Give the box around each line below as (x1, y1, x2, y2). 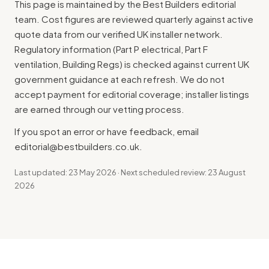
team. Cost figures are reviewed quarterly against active (14, 13, 253, 25)
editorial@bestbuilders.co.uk (14, 141, 139, 153)
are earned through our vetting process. (14, 103, 184, 115)
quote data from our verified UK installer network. (14, 28, 223, 40)
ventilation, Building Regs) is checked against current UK (14, 58, 249, 70)
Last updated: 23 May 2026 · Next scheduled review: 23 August (14, 168, 246, 178)
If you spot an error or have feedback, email (14, 125, 199, 138)
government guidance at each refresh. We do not (14, 73, 225, 85)
